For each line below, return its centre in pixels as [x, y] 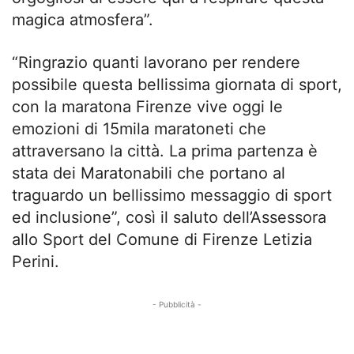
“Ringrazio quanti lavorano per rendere [156, 62]
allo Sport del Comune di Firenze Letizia [162, 239]
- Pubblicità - [177, 304]
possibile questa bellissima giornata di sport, [177, 84]
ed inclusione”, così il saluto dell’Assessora [169, 217]
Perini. [36, 261]
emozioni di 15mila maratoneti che [139, 128]
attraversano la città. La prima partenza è [165, 151]
